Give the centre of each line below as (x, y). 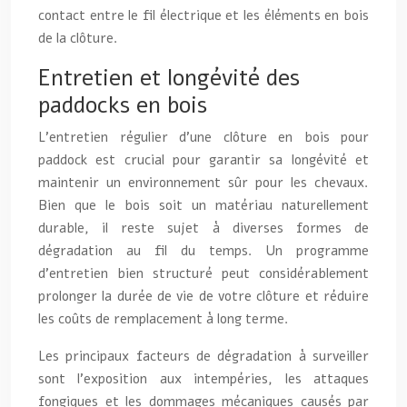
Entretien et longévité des (169, 78)
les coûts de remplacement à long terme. (164, 318)
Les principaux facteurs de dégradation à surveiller (203, 356)
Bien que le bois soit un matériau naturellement (203, 205)
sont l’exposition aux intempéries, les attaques (203, 378)
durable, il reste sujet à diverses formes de (203, 228)
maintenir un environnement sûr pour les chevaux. (203, 182)
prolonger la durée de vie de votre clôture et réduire (203, 296)
